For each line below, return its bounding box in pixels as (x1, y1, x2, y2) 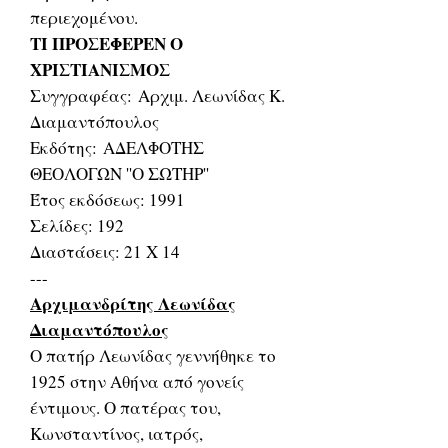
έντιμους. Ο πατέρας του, (30, 396, 221, 419)
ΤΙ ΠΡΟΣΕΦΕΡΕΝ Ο (30, 31, 183, 56)
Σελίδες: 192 (30, 214, 124, 237)
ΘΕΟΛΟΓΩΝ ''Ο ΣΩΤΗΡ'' (30, 162, 209, 185)
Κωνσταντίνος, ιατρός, (30, 422, 203, 445)
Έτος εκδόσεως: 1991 (30, 188, 185, 211)
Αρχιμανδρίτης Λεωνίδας (30, 291, 236, 316)
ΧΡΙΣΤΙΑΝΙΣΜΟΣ (30, 57, 170, 82)
